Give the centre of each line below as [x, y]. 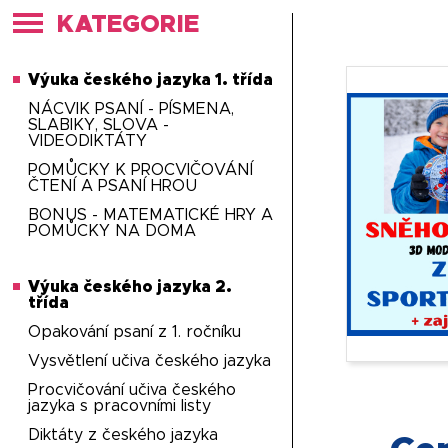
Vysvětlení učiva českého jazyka [150, 361]
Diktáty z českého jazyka [123, 435]
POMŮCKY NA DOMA [112, 231]
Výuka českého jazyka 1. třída [151, 80]
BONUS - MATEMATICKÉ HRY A [151, 215]
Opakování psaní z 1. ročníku [135, 332]
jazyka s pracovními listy [120, 406]
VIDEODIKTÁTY [88, 141]
